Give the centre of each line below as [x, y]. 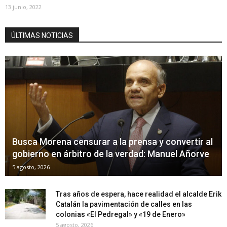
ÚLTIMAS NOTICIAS [42, 35]
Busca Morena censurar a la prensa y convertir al [112, 141]
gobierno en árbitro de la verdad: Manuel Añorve [111, 154]
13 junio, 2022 [23, 7]
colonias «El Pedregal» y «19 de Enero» [121, 214]
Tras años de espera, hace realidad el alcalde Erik [139, 194]
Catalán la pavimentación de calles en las [124, 204]
